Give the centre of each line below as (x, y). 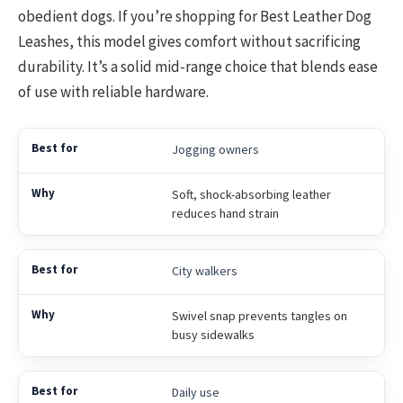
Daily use (195, 393)
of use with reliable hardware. (113, 92)
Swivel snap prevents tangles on (259, 316)
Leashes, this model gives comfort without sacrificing (189, 42)
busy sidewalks (213, 335)
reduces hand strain (225, 214)
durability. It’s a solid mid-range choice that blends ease (198, 67)
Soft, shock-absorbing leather (251, 195)
